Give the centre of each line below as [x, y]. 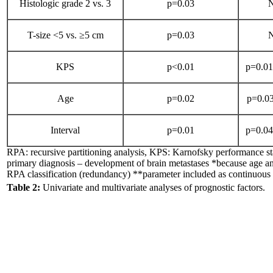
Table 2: [23, 187]
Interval [65, 130]
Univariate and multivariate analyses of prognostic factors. [153, 187]
